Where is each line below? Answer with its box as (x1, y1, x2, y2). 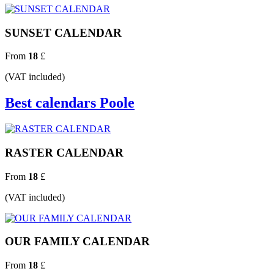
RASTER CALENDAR (5, 146, 124, 159)
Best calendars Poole (5, 95, 135, 111)
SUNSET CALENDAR (5, 26, 122, 39)
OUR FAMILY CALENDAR (5, 235, 150, 248)
